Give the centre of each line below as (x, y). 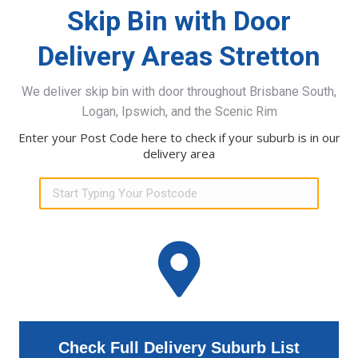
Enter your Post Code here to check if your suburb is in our (179, 138)
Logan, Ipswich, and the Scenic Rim (179, 112)
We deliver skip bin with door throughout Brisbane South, (179, 92)
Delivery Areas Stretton (179, 56)
